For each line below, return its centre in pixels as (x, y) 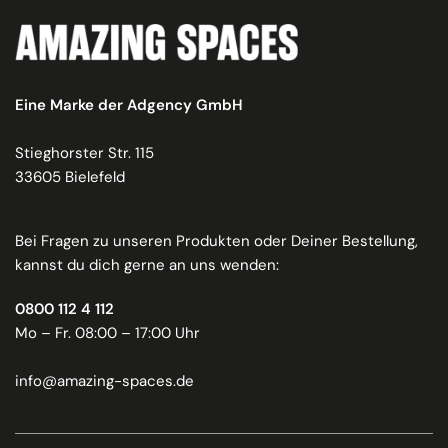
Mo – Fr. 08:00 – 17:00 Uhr (108, 332)
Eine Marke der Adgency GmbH (129, 104)
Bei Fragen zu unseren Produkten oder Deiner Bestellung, (217, 240)
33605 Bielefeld (70, 176)
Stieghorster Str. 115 (85, 152)
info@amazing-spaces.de (104, 380)
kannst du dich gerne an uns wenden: (147, 264)
